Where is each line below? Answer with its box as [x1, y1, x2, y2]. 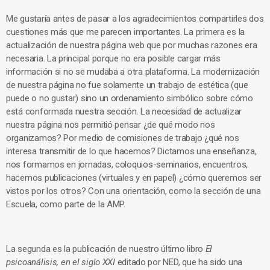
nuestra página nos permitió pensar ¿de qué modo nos [6, 119, 215, 130]
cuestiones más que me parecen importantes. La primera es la [6, 27, 245, 37]
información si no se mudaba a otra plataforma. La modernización [6, 66, 260, 77]
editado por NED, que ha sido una [115, 257, 242, 268]
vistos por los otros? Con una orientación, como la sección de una [6, 186, 261, 196]
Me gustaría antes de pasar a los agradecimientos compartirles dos [6, 13, 264, 24]
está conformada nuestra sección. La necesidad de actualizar [6, 106, 242, 117]
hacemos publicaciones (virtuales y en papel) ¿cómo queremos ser [6, 172, 262, 183]
